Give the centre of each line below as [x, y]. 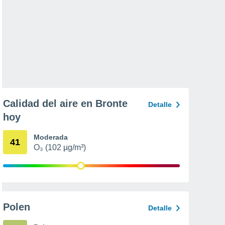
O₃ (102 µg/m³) [60, 147]
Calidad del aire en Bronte [65, 103]
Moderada [51, 137]
